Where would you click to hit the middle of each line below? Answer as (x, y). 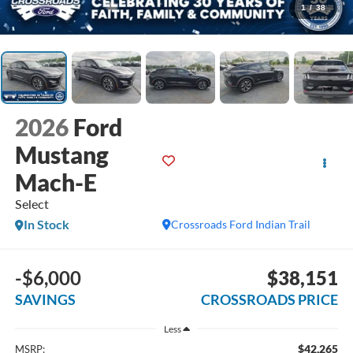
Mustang (61, 155)
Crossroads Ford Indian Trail (241, 225)
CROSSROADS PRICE (270, 299)
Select (32, 204)
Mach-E (56, 182)
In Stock (46, 225)
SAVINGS (45, 299)
